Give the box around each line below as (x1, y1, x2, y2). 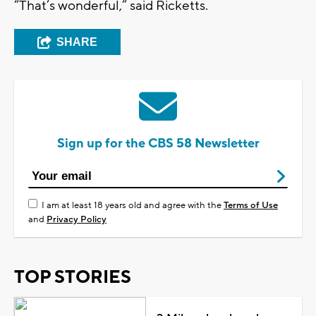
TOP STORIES (14, 265, 131, 288)
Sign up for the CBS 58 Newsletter (56, 135, 260, 152)
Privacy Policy (47, 213, 107, 225)
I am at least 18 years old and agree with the (42, 199, 224, 211)
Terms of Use (224, 199, 278, 211)
